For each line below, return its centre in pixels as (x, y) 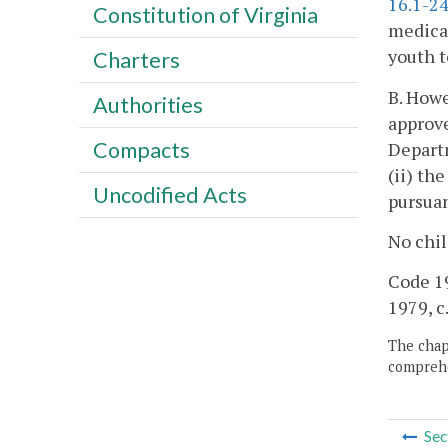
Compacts (141, 149)
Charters (136, 59)
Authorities (147, 104)
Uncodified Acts (169, 194)
